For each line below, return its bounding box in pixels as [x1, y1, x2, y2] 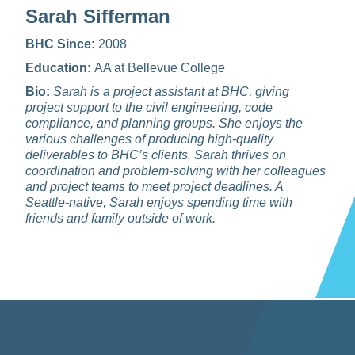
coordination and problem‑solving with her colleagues [25, 164, 326, 177]
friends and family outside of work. [25, 212, 216, 225]
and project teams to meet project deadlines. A [25, 180, 283, 193]
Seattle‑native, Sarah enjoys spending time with [25, 196, 292, 209]
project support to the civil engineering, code [25, 101, 273, 114]
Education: [25, 61, 94, 74]
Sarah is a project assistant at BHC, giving [53, 85, 289, 98]
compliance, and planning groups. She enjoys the [25, 116, 303, 130]
